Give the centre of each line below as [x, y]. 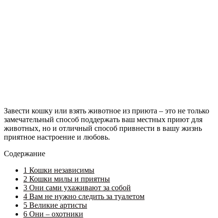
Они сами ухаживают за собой [79, 187]
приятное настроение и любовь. [57, 137]
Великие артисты [57, 205]
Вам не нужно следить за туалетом [86, 196]
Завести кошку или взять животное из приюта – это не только [107, 110]
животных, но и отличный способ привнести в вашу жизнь [103, 128]
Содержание [25, 153]
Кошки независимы [61, 170]
